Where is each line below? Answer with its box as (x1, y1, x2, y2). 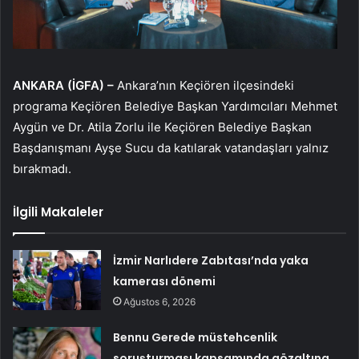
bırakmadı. (13, 161, 71, 177)
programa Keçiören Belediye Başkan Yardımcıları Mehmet (13, 99, 337, 115)
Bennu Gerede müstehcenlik (113, 329, 278, 346)
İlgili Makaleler (13, 204, 103, 221)
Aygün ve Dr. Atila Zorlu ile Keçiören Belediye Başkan (13, 119, 312, 135)
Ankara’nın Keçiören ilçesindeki (117, 78, 294, 94)
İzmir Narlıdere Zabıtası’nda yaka (113, 252, 309, 269)
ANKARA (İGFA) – (13, 78, 117, 94)
